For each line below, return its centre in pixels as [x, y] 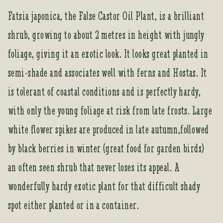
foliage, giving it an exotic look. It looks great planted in [108, 54]
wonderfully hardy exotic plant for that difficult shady [104, 187]
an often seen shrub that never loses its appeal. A [94, 168]
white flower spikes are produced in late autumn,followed [109, 130]
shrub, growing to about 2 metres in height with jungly [106, 35]
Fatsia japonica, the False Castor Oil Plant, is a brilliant [106, 16]
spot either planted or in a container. [74, 206]
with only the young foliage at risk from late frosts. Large [110, 111]
